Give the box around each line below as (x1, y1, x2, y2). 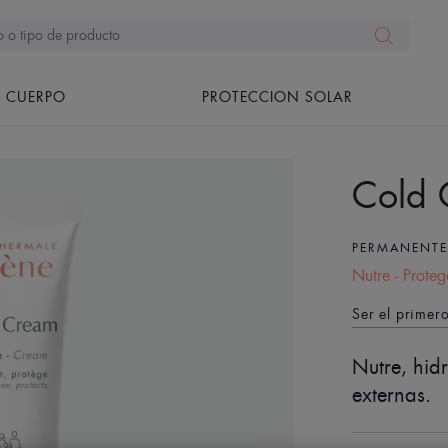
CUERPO (6, 87, 67, 106)
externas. (352, 381, 432, 408)
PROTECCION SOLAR (202, 87, 354, 106)
